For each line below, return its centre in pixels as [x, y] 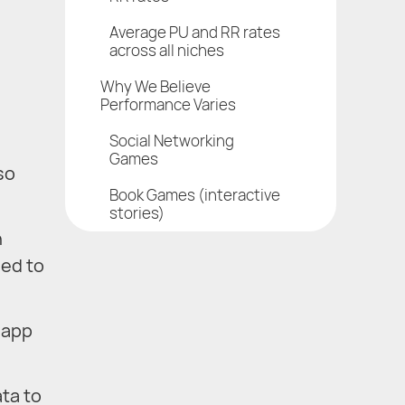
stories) [137, 212]
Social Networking [172, 140]
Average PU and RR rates [195, 32]
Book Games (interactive [195, 194]
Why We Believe [155, 86]
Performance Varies [168, 104]
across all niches [167, 50]
